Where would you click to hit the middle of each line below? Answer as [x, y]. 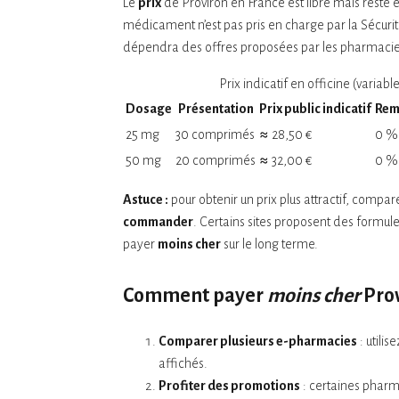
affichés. [183, 363]
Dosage [149, 108]
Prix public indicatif [315, 108]
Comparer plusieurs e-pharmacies [258, 341]
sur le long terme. [269, 244]
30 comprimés [215, 134]
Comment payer [195, 295]
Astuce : [146, 199]
